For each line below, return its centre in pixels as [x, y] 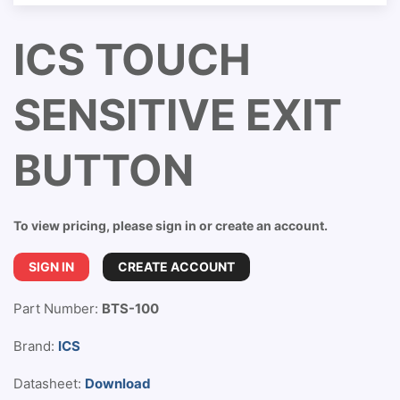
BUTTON [104, 170]
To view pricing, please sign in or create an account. [171, 225]
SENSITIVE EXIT [178, 115]
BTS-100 [130, 308]
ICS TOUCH [132, 59]
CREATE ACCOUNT [176, 267]
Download [118, 383]
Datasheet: [49, 383]
